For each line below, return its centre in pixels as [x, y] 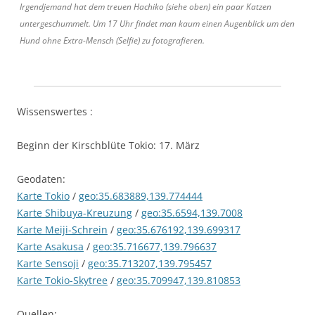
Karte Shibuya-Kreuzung [75, 212]
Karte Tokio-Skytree [62, 280]
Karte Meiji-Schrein [62, 229]
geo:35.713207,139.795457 [150, 263]
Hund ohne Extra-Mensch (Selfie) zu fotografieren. [112, 40]
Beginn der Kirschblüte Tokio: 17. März [108, 145]
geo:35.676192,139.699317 [179, 229]
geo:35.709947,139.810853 [179, 280]
